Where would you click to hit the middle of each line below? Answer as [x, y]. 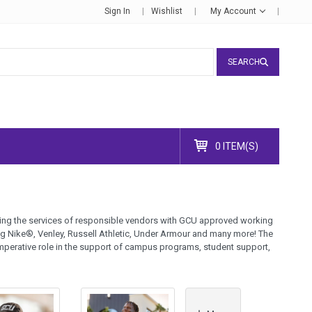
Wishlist [166, 11]
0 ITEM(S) [236, 146]
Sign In [117, 11]
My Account [234, 11]
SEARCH [243, 62]
